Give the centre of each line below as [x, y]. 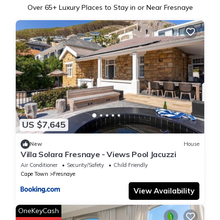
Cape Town [34, 174]
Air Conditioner [39, 165]
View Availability [164, 191]
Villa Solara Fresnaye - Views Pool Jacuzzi [98, 154]
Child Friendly [131, 165]
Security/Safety [85, 165]
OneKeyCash [39, 210]
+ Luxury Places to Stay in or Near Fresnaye [123, 8]
